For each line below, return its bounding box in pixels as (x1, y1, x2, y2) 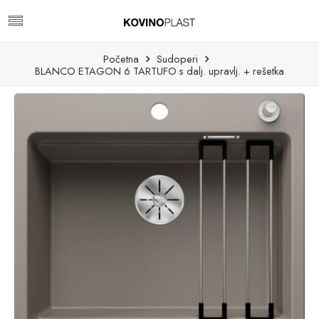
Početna (103, 51, 139, 66)
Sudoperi (157, 51, 198, 66)
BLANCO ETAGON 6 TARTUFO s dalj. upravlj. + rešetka (35, 63, 284, 78)
